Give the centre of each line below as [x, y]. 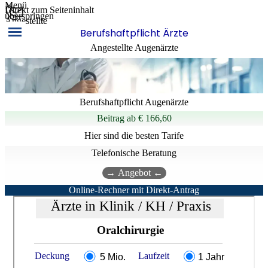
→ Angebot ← [134, 172]
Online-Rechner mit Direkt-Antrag [134, 190]
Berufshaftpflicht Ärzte [134, 33]
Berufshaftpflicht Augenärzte [134, 102]
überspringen [29, 16]
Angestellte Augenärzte [134, 48]
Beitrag [110, 118]
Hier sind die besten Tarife [134, 135]
